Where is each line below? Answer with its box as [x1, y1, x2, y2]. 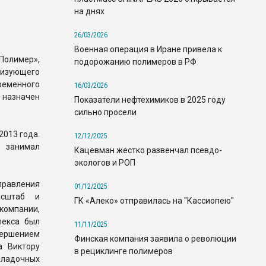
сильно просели [74, 107, 137, 117]
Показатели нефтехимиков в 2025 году [74, 94, 226, 104]
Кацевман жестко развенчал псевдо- [74, 145, 222, 155]
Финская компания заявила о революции [74, 233, 236, 243]
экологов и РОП [74, 157, 135, 167]
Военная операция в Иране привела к [74, 44, 222, 54]
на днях [74, 6, 104, 16]
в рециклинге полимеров [74, 246, 173, 256]
